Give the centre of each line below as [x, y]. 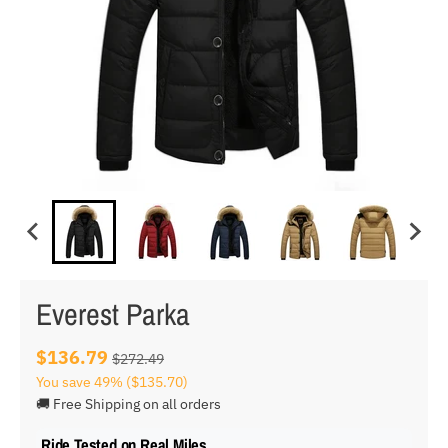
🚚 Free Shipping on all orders [128, 403]
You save [63, 381]
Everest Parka [113, 313]
